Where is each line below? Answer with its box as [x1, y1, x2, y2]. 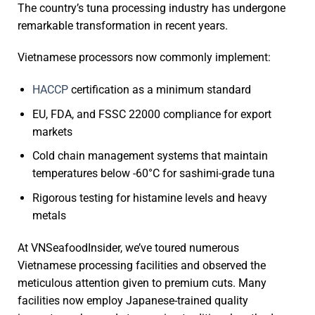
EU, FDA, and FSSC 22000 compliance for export [32, 107, 271, 121]
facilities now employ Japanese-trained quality [18, 293, 248, 307]
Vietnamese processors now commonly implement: [18, 51, 271, 65]
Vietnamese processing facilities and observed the [18, 258, 266, 272]
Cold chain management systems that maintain [32, 149, 268, 163]
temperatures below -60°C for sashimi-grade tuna [32, 167, 275, 181]
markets [32, 124, 72, 139]
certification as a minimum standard [67, 83, 251, 97]
